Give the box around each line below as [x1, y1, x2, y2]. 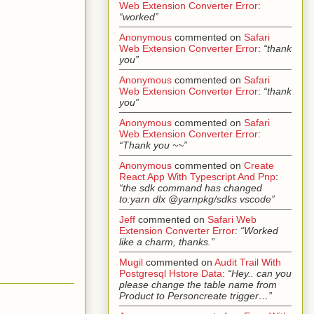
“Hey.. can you [228, 268, 292, 280]
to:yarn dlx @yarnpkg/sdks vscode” [119, 193, 275, 205]
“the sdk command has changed [119, 182, 262, 194]
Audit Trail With [214, 257, 281, 268]
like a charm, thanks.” [119, 236, 214, 248]
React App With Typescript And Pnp [119, 171, 275, 183]
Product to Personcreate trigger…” [119, 290, 272, 302]
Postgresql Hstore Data [119, 268, 222, 280]
